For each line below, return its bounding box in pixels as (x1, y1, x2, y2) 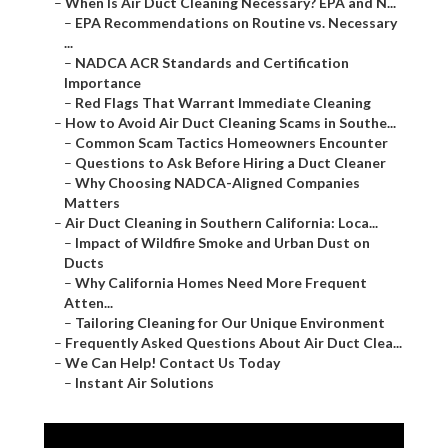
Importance (64, 74, 141, 92)
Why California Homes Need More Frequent (75, 274, 367, 292)
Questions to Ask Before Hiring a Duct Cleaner (75, 154, 386, 172)
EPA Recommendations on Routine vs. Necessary (75, 14, 397, 32)
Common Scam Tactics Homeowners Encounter (75, 134, 388, 152)
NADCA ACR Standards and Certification (75, 54, 349, 72)
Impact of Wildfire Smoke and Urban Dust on (75, 234, 370, 252)
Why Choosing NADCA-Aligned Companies (75, 174, 360, 192)
